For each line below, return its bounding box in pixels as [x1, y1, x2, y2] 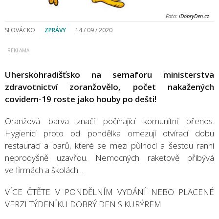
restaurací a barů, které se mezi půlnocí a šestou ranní [5, 139, 214, 151]
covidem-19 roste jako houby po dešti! [5, 93, 156, 105]
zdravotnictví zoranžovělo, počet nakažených [5, 81, 214, 92]
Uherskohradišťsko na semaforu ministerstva [5, 68, 214, 80]
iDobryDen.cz [177, 12, 209, 20]
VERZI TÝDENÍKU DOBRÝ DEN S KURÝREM [5, 198, 161, 210]
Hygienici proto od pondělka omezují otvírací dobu [5, 127, 214, 139]
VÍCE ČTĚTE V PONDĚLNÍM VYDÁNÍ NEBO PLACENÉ [5, 186, 214, 197]
